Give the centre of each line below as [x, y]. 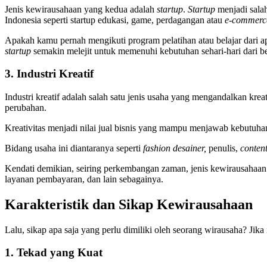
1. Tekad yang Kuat [54, 253]
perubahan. [26, 107]
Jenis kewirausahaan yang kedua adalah [81, 9]
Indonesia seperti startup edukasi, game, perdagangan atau [115, 20]
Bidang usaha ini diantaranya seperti [74, 148]
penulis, [224, 148]
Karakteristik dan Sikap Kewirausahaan [129, 204]
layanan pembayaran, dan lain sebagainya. [84, 179]
